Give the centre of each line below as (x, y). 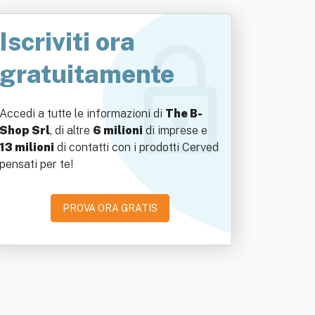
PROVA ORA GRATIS (110, 208)
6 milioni (118, 130)
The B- (184, 114)
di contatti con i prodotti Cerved (136, 147)
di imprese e (175, 130)
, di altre (71, 130)
